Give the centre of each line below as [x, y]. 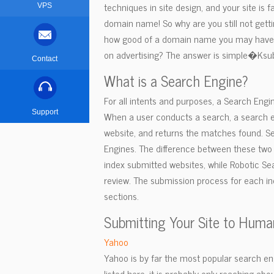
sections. [121, 196]
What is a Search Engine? [176, 80]
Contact [45, 59]
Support [45, 112]
